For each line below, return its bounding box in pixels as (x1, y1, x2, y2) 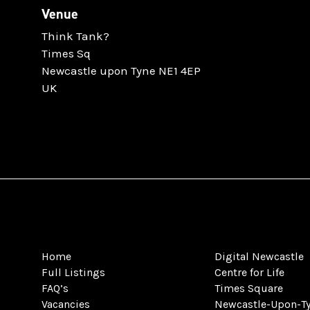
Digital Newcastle (215, 249, 304, 263)
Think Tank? (42, 28, 109, 43)
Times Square (215, 281, 283, 295)
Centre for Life (215, 265, 284, 279)
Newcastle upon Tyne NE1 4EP (42, 63, 201, 77)
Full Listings (42, 265, 105, 279)
